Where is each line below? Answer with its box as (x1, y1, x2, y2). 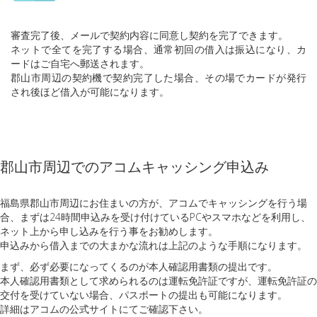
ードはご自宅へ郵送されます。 (11, 57, 149, 70)
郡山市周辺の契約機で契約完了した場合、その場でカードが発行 (11, 71, 306, 84)
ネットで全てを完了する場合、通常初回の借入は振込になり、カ (11, 42, 306, 56)
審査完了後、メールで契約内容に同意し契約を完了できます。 (11, 28, 288, 42)
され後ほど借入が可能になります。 (11, 85, 169, 98)
